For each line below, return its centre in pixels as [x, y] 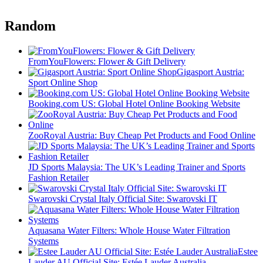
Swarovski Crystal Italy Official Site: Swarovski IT [123, 199]
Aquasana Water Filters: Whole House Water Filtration [129, 231]
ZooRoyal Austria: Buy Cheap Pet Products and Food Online [142, 136]
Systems [43, 241]
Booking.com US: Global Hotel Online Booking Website [134, 104]
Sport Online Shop [63, 83]
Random [30, 26]
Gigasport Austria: [210, 72]
